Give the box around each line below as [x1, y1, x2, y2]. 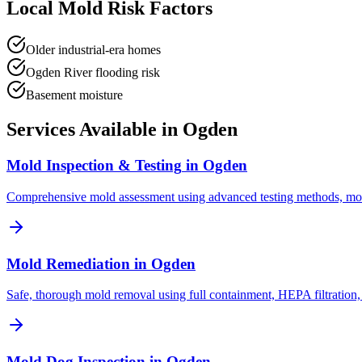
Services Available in [6, 119, 183, 141]
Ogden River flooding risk [26, 65, 160, 80]
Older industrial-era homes [26, 43, 161, 57]
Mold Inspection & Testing [6, 157, 182, 175]
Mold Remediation [6, 255, 130, 272]
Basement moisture [26, 88, 123, 103]
